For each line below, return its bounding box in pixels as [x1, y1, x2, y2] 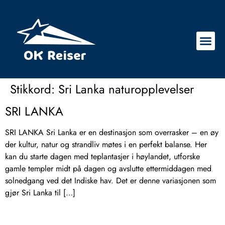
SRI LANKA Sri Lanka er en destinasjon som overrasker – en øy [5, 126, 218, 138]
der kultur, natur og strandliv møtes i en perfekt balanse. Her [5, 138, 207, 150]
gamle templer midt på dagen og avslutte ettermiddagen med [5, 162, 211, 174]
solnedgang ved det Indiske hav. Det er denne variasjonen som [5, 174, 216, 186]
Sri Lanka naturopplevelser [58, 80, 194, 98]
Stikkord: [10, 80, 58, 98]
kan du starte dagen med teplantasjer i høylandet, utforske [5, 150, 200, 162]
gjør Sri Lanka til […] [5, 186, 75, 198]
